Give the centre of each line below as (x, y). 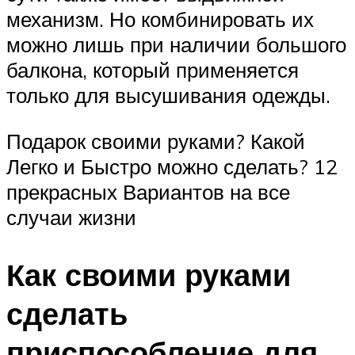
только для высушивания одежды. (168, 95)
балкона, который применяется (153, 70)
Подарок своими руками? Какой (156, 141)
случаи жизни (71, 217)
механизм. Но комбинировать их (160, 19)
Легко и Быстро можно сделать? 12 (172, 166)
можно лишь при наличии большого (176, 45)
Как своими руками (149, 274)
